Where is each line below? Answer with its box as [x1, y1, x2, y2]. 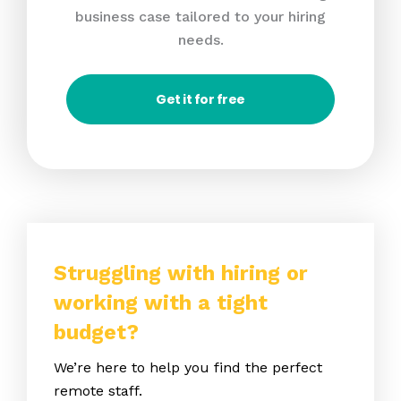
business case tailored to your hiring [75, 7, 326, 25]
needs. [177, 30, 224, 48]
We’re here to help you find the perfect [54, 359, 322, 377]
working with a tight [54, 291, 268, 316]
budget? [54, 320, 139, 346]
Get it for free [156, 90, 245, 109]
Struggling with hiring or [54, 261, 308, 286]
